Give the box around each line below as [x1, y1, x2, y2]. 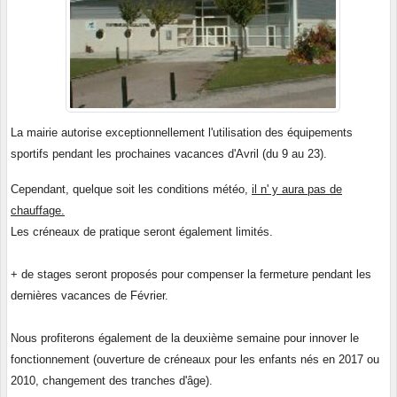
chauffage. [11, 203, 65, 217]
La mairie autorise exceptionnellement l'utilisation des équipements [11, 125, 353, 139]
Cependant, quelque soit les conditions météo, [11, 182, 252, 196]
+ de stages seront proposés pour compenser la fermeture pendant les [11, 267, 371, 281]
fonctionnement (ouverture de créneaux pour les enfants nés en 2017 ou [11, 352, 379, 366]
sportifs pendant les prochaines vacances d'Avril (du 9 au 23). [11, 146, 327, 160]
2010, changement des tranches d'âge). [11, 373, 213, 387]
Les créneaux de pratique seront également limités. [11, 224, 273, 238]
